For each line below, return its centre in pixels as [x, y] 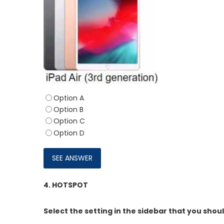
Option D [69, 133]
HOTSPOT [70, 185]
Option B [68, 110]
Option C [69, 121]
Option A [69, 98]
